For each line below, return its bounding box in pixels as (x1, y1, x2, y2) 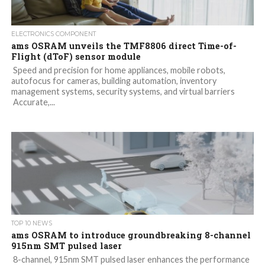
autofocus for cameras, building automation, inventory (11, 76, 216, 86)
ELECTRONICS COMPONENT (11, 30, 96, 38)
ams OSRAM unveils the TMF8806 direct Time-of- (11, 40, 237, 52)
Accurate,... (11, 97, 55, 108)
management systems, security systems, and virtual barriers (11, 86, 235, 97)
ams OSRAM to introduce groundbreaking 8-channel (11, 230, 251, 241)
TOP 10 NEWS (11, 219, 52, 228)
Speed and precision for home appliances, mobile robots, (11, 65, 225, 76)
